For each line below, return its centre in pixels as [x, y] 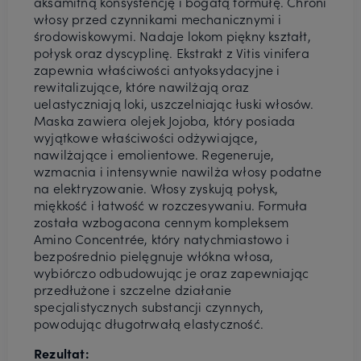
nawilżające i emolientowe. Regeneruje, [154, 154]
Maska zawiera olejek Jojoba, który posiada [165, 120]
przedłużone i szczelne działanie [133, 290]
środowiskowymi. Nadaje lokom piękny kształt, [172, 36]
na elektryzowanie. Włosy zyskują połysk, [156, 188]
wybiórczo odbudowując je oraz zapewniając [172, 273]
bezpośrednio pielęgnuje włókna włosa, [154, 256]
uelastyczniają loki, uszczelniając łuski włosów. [174, 104]
